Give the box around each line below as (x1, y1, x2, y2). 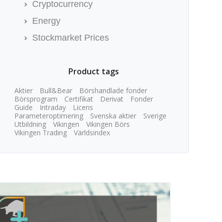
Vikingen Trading (14, 128, 67, 137)
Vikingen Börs (86, 119, 130, 129)
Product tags (68, 66, 119, 77)
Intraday (39, 103, 66, 112)
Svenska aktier (90, 111, 136, 120)
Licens (72, 103, 93, 112)
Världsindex (73, 128, 110, 137)
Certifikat (64, 94, 93, 104)
